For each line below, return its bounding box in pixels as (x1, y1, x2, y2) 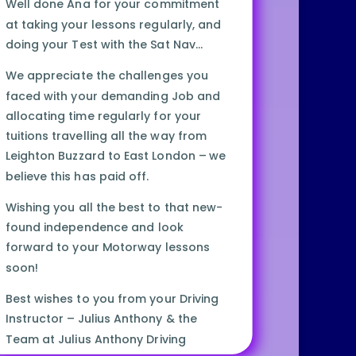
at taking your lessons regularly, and (5, 16, 221, 33)
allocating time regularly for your (5, 107, 201, 124)
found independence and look (5, 219, 184, 236)
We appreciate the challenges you (5, 68, 208, 84)
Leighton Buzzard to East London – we (5, 148, 226, 164)
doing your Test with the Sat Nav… (5, 36, 203, 52)
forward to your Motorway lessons (5, 239, 210, 256)
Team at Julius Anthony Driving (5, 331, 186, 347)
